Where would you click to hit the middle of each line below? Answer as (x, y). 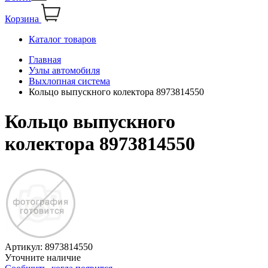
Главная (45, 60)
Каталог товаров (63, 39)
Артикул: (25, 247)
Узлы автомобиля (64, 71)
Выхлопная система (69, 81)
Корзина (22, 19)
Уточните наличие (43, 258)
